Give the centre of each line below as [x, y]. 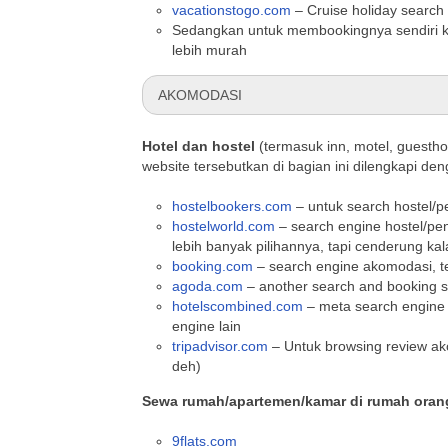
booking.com [212, 266]
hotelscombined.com [237, 306]
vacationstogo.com [231, 10]
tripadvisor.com [220, 346]
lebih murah [209, 50]
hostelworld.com [223, 226]
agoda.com [207, 286]
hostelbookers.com [232, 206]
